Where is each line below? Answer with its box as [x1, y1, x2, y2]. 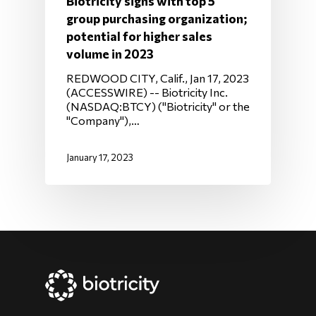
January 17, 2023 [66, 152, 133, 164]
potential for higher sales [66, 28, 212, 44]
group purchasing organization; [66, 11, 247, 26]
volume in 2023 [66, 46, 154, 61]
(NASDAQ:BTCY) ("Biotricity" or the [66, 99, 250, 113]
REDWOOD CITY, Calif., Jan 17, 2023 [66, 71, 249, 85]
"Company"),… [66, 114, 140, 127]
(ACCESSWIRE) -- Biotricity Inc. [66, 85, 228, 99]
